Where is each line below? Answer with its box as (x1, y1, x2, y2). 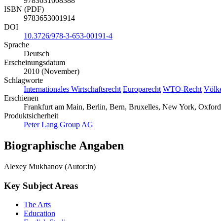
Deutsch (24, 49, 49, 58)
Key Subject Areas (4, 180, 78, 191)
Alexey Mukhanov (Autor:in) (4, 162, 96, 171)
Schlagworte (4, 76, 43, 85)
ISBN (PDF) (4, 5, 44, 14)
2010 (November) (24, 67, 79, 76)
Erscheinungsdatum (4, 58, 65, 67)
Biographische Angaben (4, 139, 124, 152)
